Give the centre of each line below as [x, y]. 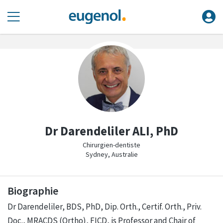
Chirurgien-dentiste [111, 145]
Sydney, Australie [111, 154]
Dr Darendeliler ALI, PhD [111, 131]
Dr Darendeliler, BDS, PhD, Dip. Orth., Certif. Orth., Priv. [105, 206]
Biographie [33, 190]
